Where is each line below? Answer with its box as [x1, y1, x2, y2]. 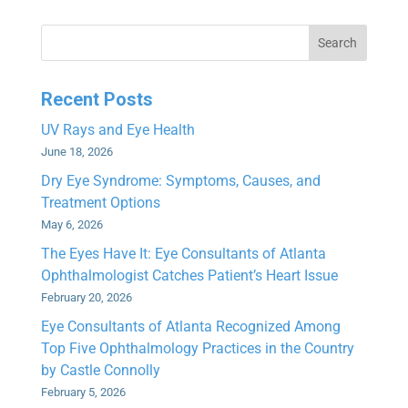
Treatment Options [40, 193, 160, 211]
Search [318, 35, 358, 50]
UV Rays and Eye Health [40, 120, 195, 138]
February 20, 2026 [40, 290, 132, 304]
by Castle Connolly [40, 361, 160, 379]
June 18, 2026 [40, 144, 113, 158]
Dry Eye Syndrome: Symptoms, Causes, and [40, 171, 321, 189]
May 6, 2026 [40, 217, 103, 231]
